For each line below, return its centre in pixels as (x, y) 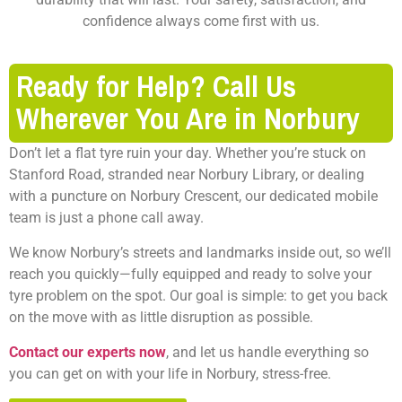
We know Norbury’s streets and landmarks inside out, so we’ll (200, 253)
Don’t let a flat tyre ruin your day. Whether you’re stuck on (188, 153)
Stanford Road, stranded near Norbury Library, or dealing (187, 175)
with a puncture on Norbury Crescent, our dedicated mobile (193, 197)
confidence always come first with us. (201, 22)
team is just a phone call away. (106, 218)
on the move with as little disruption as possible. (161, 318)
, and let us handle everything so (267, 353)
